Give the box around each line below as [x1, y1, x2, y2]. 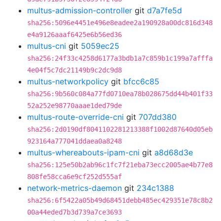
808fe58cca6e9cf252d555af [27, 173, 122, 181]
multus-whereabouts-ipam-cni [27, 147, 140, 157]
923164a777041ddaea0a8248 [27, 137, 122, 145]
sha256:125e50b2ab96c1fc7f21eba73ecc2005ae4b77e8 [27, 161, 213, 169]
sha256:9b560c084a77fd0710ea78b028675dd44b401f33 [27, 90, 213, 98]
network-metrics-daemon [27, 183, 122, 193]
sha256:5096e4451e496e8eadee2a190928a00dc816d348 [27, 19, 213, 27]
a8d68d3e [154, 147, 193, 157]
